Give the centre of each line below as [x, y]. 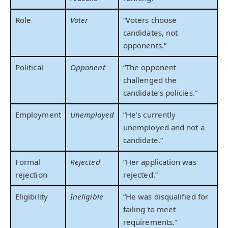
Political [29, 67]
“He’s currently [150, 114]
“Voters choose [150, 20]
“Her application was [160, 162]
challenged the [150, 80]
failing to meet [150, 209]
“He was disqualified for [166, 196]
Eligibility [32, 196]
